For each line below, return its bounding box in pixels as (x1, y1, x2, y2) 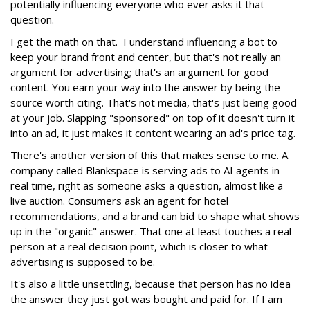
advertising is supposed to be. (10, 254, 155, 268)
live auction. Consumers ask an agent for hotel (10, 193, 228, 208)
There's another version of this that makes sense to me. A (10, 147, 288, 162)
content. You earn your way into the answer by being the (10, 80, 280, 94)
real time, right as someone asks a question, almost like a (10, 178, 283, 192)
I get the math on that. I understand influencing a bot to (10, 34, 277, 48)
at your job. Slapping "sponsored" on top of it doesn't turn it (10, 110, 295, 125)
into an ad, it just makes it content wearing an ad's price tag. (10, 125, 298, 140)
